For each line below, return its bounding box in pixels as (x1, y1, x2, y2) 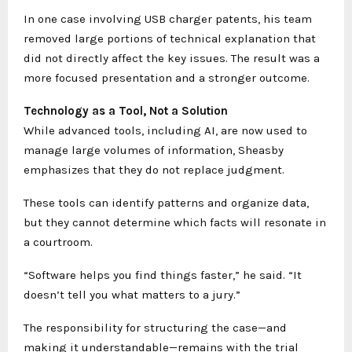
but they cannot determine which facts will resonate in (24, 215, 326, 229)
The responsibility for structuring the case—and (24, 321, 287, 335)
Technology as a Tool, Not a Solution (24, 104, 228, 118)
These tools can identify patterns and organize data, (24, 196, 309, 210)
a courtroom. (24, 235, 93, 249)
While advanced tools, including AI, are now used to (24, 123, 307, 137)
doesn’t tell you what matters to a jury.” (24, 288, 240, 302)
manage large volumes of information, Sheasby (24, 143, 284, 157)
